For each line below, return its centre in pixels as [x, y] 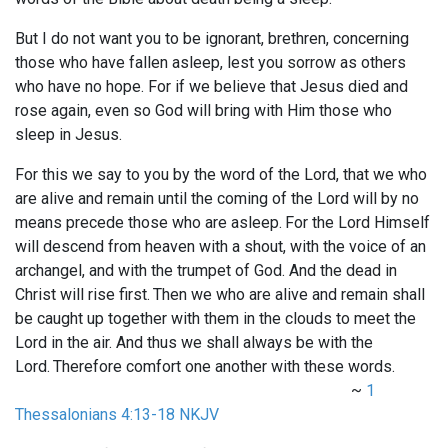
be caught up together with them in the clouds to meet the [215, 319]
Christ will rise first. [82, 295]
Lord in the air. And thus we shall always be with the [194, 343]
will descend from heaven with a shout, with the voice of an [220, 247]
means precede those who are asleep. [148, 223]
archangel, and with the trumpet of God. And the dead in [206, 271]
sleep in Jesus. [68, 135]
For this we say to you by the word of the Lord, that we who [221, 175]
